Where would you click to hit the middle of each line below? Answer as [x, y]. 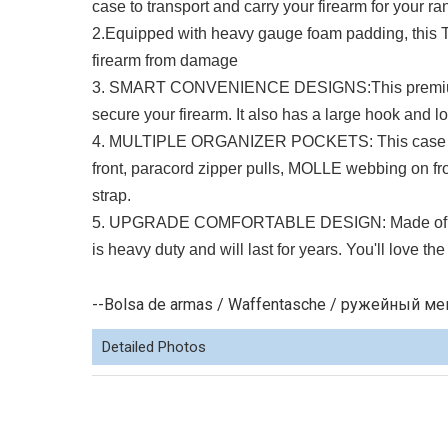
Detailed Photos [154, 347]
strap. [111, 195]
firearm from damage [165, 60]
